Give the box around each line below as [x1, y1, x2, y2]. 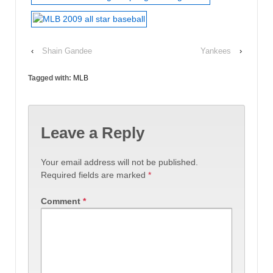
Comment [41, 196, 83, 206]
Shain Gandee [42, 46, 92, 55]
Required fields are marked [41, 169, 148, 180]
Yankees [200, 46, 231, 55]
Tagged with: [28, 73, 73, 82]
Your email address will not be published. [41, 157, 198, 167]
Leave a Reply [41, 124, 144, 143]
